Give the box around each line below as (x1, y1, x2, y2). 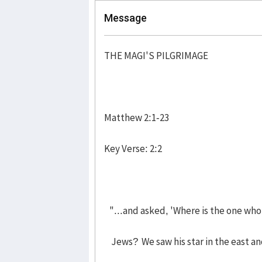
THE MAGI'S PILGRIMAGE (104, 49, 208, 62)
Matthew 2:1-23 (104, 111, 169, 124)
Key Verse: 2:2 (104, 142, 162, 155)
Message (104, 11, 147, 24)
